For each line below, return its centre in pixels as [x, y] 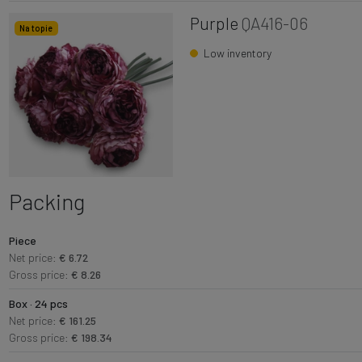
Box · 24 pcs [38, 303]
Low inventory [237, 53]
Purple [214, 23]
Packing [46, 201]
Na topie [36, 27]
